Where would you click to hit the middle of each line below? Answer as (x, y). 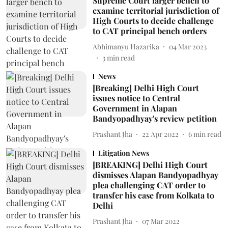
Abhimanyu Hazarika (126, 46)
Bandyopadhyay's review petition (154, 118)
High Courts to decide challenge (153, 21)
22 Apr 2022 (160, 134)
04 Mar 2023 (188, 46)
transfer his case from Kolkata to (153, 195)
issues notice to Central (136, 98)
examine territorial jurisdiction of (156, 10)
